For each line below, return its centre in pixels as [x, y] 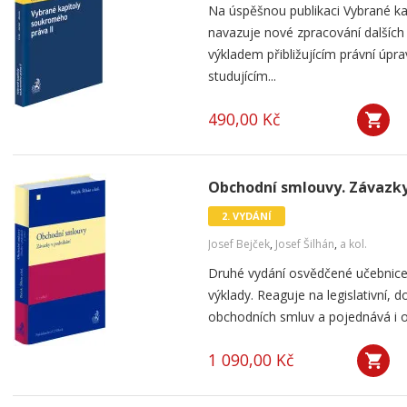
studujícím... [242, 76]
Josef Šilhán [305, 244]
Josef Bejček [239, 244]
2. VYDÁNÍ [247, 216]
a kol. [353, 244]
